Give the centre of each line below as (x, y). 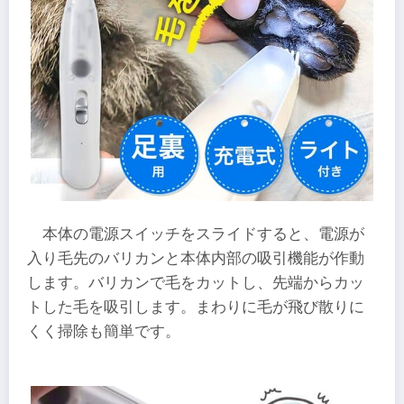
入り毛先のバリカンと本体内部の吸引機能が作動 (196, 259)
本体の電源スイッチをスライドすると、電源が (204, 234)
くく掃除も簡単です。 (104, 332)
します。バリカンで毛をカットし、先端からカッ (196, 283)
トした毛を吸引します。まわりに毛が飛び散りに (196, 308)
